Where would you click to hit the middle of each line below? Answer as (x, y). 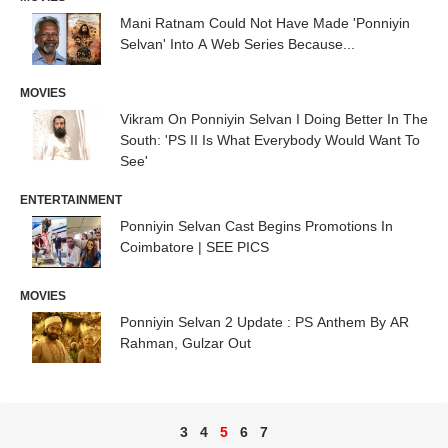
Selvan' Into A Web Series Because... (237, 44)
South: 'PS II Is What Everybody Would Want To (270, 139)
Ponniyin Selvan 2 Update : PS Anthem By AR (264, 321)
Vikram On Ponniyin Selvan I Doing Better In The (274, 118)
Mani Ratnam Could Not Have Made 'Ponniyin (265, 23)
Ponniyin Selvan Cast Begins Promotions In (256, 225)
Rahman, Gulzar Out (185, 342)
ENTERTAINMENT (71, 199)
